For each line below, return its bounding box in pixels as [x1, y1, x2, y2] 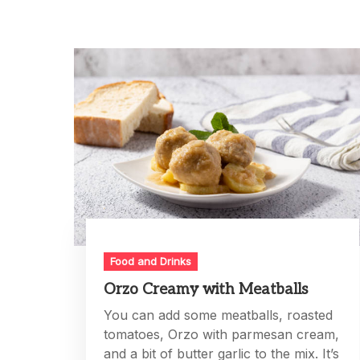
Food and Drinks [109, 255, 191, 268]
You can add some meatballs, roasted [103, 307, 333, 324]
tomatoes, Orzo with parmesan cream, [103, 326, 339, 343]
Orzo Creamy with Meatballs [103, 280, 308, 300]
